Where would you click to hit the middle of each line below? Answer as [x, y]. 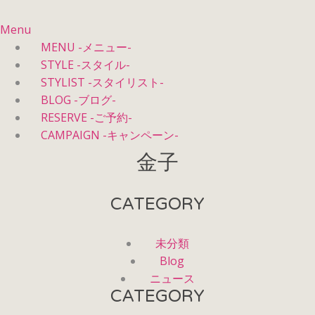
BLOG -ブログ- [78, 100]
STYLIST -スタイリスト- [102, 82]
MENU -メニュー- [86, 47]
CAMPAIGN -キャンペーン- [110, 135]
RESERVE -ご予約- [86, 117]
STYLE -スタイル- [85, 65]
